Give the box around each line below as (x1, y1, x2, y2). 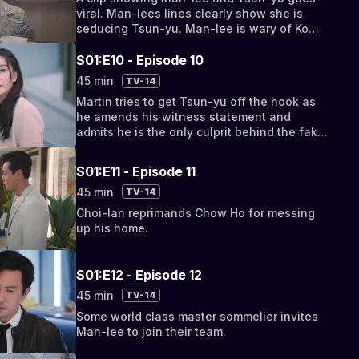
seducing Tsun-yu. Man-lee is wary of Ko (76, 22, 309, 36)
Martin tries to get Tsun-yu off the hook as (76, 95, 317, 109)
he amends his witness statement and (76, 110, 292, 124)
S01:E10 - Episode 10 (76, 52, 204, 69)
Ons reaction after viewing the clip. (76, 37, 274, 51)
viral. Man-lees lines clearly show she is (76, 6, 304, 21)
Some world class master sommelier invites (76, 309, 319, 323)
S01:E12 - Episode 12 (76, 266, 203, 283)
